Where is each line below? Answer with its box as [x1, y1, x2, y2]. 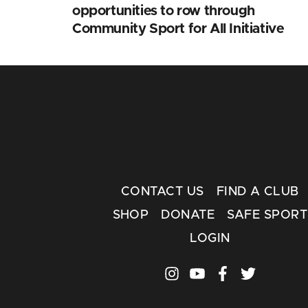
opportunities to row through [72, 3, 255, 18]
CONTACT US [120, 185, 204, 198]
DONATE [161, 208, 215, 221]
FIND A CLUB [216, 185, 299, 198]
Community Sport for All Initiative [72, 21, 285, 36]
